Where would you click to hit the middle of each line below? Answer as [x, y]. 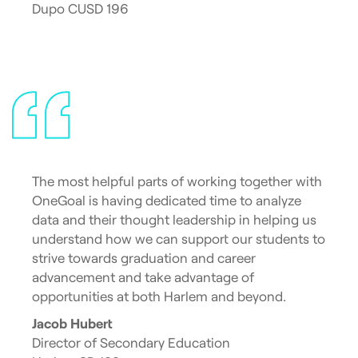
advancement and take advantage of [143, 277]
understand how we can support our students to [179, 239]
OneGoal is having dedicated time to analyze [167, 200]
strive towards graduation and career [144, 258]
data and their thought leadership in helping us [174, 219]
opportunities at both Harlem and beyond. [159, 296]
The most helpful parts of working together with [177, 181]
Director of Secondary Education [131, 342]
